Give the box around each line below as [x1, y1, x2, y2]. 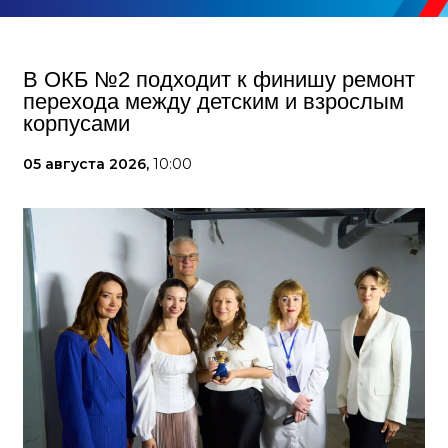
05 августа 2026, [23, 155, 153, 174]
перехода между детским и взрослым [23, 89, 404, 115]
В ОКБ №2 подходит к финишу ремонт [23, 67, 415, 93]
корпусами [23, 111, 130, 137]
